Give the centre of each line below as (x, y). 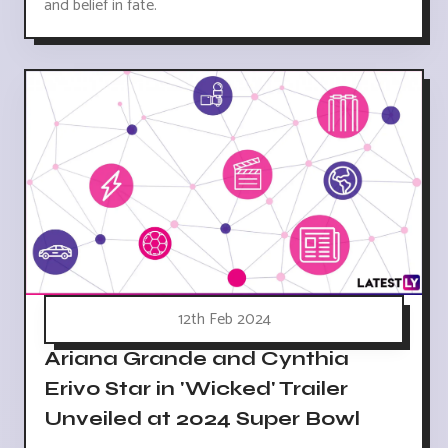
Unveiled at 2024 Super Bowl (202, 418)
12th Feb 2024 (224, 319)
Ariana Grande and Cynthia (196, 358)
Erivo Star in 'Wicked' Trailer (196, 388)
